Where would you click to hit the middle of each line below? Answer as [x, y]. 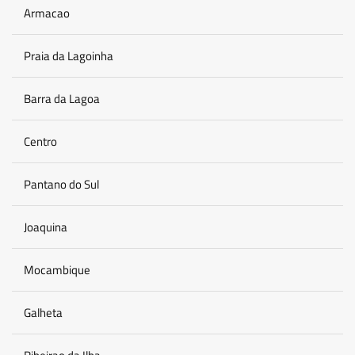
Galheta [43, 313]
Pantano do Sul [61, 184]
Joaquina [46, 227]
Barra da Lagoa [62, 99]
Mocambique [57, 270]
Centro [40, 141]
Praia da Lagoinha [69, 56]
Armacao [47, 13]
